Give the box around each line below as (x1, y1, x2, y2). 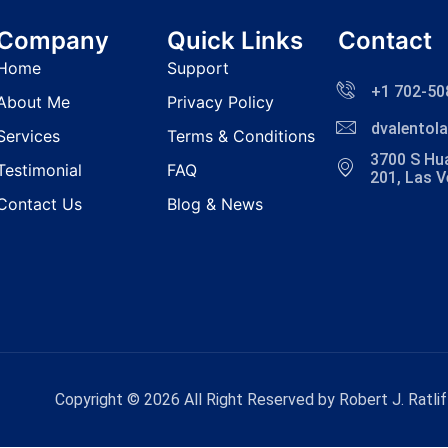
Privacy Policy (167, 91, 274, 112)
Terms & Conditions (167, 125, 315, 146)
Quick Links (167, 25, 303, 55)
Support (167, 57, 229, 78)
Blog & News (167, 193, 263, 214)
